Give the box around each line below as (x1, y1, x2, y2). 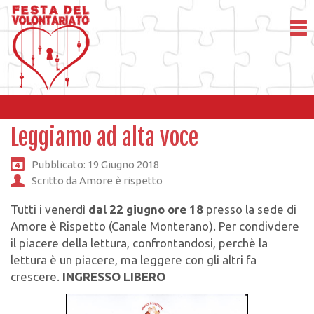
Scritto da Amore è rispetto (32, 174, 163, 186)
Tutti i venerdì (11, 203, 88, 217)
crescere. (11, 270, 62, 284)
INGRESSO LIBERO (62, 270, 165, 284)
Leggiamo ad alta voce (11, 123, 198, 151)
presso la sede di (203, 203, 296, 217)
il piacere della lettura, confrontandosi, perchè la (11, 236, 268, 250)
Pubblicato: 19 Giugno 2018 (32, 158, 159, 170)
